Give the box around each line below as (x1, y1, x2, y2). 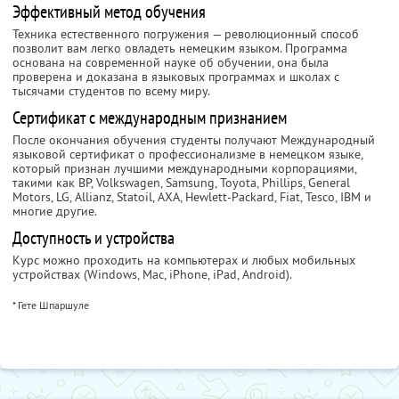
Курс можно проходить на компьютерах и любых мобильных (12, 252, 355, 269)
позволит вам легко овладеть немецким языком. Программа (12, 40, 347, 57)
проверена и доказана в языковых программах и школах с (12, 69, 339, 85)
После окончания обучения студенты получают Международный (12, 132, 375, 149)
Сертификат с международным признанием (12, 106, 287, 130)
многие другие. (12, 203, 97, 220)
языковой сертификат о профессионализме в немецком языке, (12, 146, 362, 163)
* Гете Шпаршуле (12, 298, 89, 313)
